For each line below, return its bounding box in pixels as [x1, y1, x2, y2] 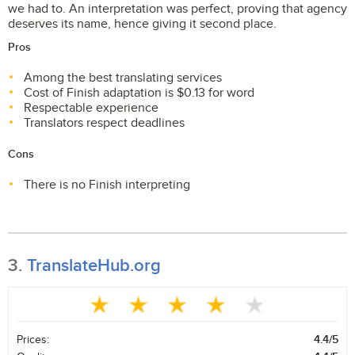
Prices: [17, 333, 49, 346]
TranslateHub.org [27, 255, 161, 277]
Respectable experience [24, 100, 158, 116]
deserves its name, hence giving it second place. [8, 16, 277, 32]
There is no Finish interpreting [24, 177, 190, 193]
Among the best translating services [24, 70, 222, 86]
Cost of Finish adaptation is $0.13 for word [24, 85, 254, 101]
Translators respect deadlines [24, 115, 185, 131]
